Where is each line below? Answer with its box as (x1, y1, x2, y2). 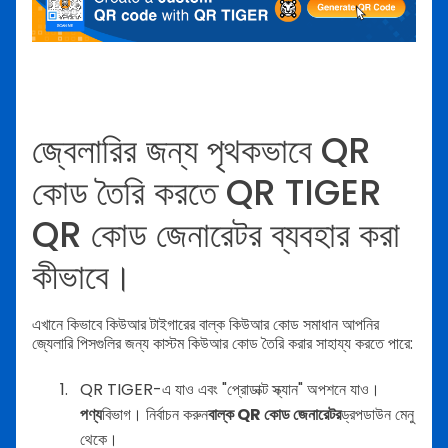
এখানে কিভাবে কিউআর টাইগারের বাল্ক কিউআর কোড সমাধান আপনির (32, 313, 379, 337)
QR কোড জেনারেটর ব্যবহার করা (32, 209, 400, 259)
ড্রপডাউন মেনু (341, 403, 414, 427)
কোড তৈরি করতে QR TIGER (32, 167, 382, 217)
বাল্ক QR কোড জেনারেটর (208, 403, 341, 427)
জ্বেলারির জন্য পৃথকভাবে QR (32, 125, 371, 175)
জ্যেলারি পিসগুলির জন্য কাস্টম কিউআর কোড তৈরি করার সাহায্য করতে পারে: (32, 332, 413, 356)
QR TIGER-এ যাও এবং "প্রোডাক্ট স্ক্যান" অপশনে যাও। (80, 378, 380, 402)
